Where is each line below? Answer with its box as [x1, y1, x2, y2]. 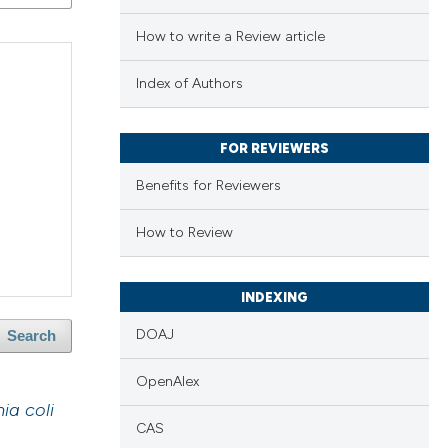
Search [7, 328, 57, 345]
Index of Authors [135, 75, 243, 93]
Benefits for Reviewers [135, 177, 281, 195]
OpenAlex [135, 373, 199, 391]
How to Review [135, 224, 233, 242]
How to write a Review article [135, 28, 325, 46]
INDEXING [240, 290, 308, 306]
